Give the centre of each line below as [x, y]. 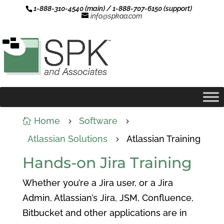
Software [98, 121]
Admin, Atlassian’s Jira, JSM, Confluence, [108, 198]
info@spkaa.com [116, 16]
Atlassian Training [163, 139]
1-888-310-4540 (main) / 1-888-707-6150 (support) [112, 8]
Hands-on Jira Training [107, 163]
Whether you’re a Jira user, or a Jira [97, 183]
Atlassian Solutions [67, 139]
